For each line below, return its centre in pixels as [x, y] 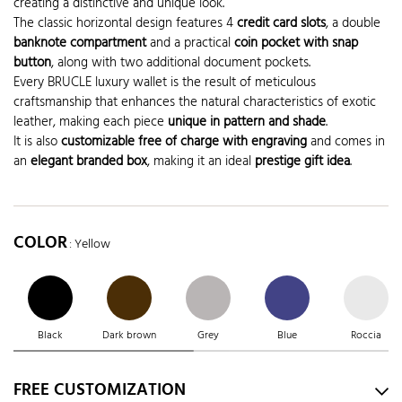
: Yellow [90, 244]
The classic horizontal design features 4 [125, 24]
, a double [353, 24]
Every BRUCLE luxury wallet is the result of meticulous [165, 83]
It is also [37, 142]
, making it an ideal [201, 162]
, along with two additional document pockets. [181, 63]
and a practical [190, 44]
